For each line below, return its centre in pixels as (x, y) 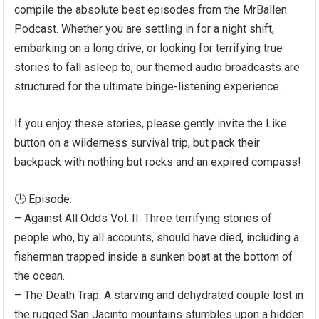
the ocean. (40, 276)
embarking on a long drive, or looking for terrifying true (149, 48)
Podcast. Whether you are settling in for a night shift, (145, 28)
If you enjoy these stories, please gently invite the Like (151, 123)
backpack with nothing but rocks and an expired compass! (158, 162)
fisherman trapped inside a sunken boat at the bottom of (154, 256)
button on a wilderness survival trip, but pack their (137, 142)
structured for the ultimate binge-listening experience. (148, 86)
